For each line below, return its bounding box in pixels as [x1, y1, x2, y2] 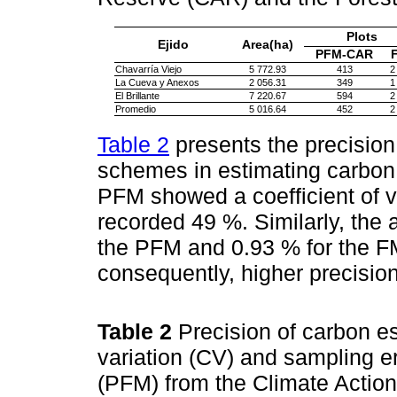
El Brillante [115, 90, 160, 102]
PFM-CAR [315, 48, 373, 62]
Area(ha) [242, 38, 293, 52]
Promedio [115, 104, 156, 115]
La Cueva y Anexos [115, 77, 199, 89]
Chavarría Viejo [115, 64, 182, 75]
